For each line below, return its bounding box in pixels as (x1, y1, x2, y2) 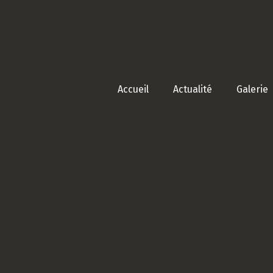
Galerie (236, 83, 268, 95)
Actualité (172, 83, 212, 95)
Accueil (117, 83, 149, 95)
